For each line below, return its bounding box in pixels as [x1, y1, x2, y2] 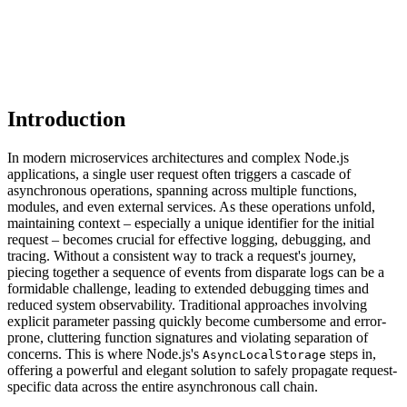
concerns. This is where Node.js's [7, 346, 203, 362]
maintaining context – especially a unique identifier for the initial [7, 215, 374, 232]
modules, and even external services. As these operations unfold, [7, 199, 375, 215]
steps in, [326, 346, 376, 362]
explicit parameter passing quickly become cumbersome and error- [7, 313, 386, 330]
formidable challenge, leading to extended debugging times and [7, 281, 369, 297]
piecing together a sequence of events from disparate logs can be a [7, 264, 384, 281]
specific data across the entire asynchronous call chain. [7, 379, 318, 395]
